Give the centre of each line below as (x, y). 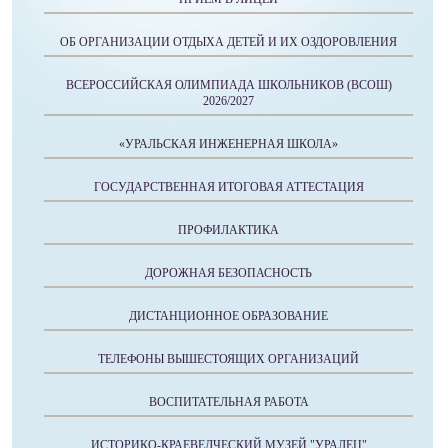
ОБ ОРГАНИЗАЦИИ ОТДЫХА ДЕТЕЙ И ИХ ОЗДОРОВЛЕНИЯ (228, 42)
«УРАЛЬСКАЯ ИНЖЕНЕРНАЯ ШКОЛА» (228, 144)
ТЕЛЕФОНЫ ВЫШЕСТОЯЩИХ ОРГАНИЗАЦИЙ (228, 359)
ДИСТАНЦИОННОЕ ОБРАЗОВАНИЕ (228, 316)
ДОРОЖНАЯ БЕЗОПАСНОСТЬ (228, 273)
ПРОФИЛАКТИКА (228, 230)
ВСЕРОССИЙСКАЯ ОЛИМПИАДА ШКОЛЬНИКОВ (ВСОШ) (228, 85)
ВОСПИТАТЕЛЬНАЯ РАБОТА (228, 402)
